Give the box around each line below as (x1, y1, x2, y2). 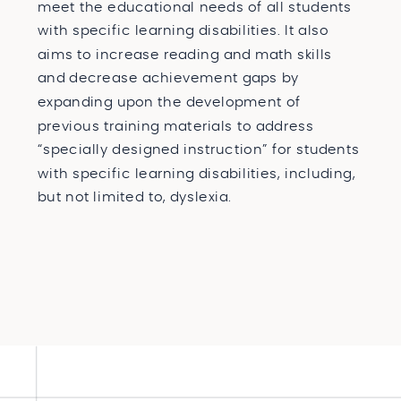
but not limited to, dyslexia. (38, 190, 236, 205)
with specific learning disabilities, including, (38, 166, 355, 181)
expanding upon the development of (38, 95, 301, 109)
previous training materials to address (38, 119, 314, 133)
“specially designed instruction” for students (38, 142, 360, 157)
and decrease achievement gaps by (38, 71, 299, 86)
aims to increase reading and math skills (38, 47, 333, 62)
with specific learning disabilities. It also (38, 23, 329, 38)
